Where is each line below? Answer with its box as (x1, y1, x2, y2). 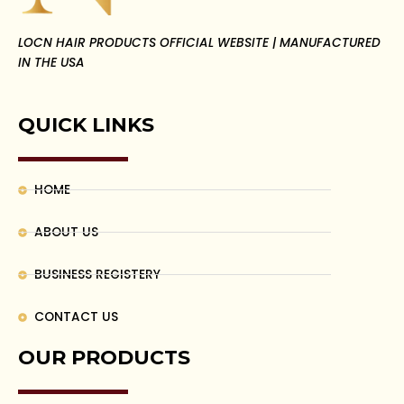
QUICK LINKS (18, 112, 154, 137)
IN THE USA (18, 53, 85, 71)
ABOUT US (33, 223, 98, 241)
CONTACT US (33, 308, 118, 326)
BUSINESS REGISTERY (33, 265, 161, 283)
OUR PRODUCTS (18, 344, 190, 370)
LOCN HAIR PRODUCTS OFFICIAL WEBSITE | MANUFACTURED (18, 33, 381, 51)
